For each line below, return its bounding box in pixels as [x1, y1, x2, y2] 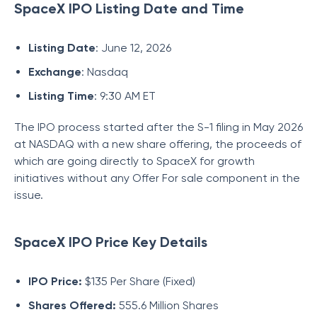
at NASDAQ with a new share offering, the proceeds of [14, 137, 301, 151]
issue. [14, 188, 43, 202]
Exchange [28, 65, 81, 79]
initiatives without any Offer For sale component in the [14, 171, 300, 185]
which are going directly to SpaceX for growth [14, 154, 255, 168]
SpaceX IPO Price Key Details [14, 234, 207, 250]
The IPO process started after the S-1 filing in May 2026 [14, 120, 303, 134]
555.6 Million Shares [116, 299, 219, 312]
